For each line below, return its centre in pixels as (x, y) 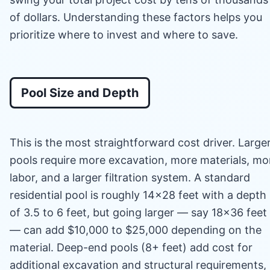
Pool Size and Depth (80, 93)
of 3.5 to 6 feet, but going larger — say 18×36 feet (138, 212)
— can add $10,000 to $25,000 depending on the (136, 230)
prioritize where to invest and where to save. (124, 34)
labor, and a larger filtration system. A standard (130, 177)
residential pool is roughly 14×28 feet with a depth (138, 195)
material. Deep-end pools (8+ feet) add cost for (131, 247)
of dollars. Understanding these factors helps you (136, 17)
